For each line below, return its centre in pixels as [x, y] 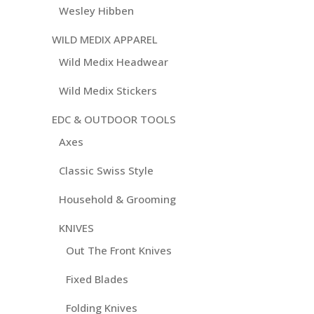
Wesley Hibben [96, 11]
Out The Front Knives [119, 251]
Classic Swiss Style [106, 171]
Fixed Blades [97, 279]
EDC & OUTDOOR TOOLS [114, 120]
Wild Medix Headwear [114, 62]
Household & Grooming [117, 199]
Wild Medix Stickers [108, 91]
